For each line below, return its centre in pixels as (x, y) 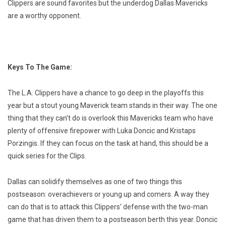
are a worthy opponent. (44, 16)
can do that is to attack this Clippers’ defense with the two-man (108, 207)
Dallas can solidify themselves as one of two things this (95, 182)
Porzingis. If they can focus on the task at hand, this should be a (108, 144)
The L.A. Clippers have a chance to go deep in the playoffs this (106, 93)
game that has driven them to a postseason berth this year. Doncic (112, 220)
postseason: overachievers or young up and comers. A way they (108, 194)
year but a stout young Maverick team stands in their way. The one (112, 106)
